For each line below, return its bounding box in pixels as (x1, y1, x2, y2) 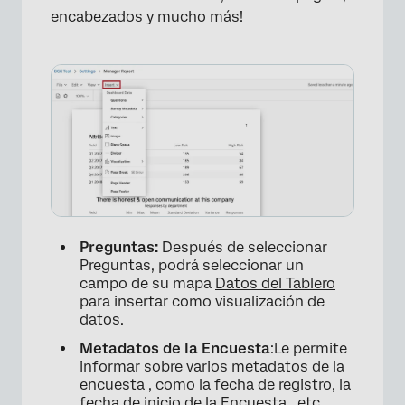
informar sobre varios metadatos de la (80, 358, 344, 376)
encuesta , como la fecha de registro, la (80, 376, 351, 394)
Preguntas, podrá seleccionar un (80, 257, 304, 275)
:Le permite (270, 340, 347, 358)
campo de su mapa (80, 275, 215, 293)
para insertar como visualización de (80, 293, 325, 311)
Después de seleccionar (162, 239, 327, 257)
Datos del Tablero (215, 275, 335, 293)
